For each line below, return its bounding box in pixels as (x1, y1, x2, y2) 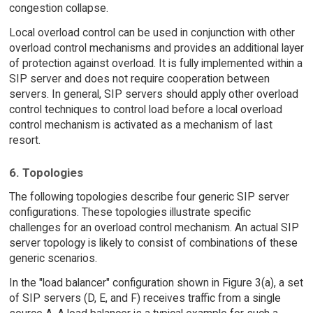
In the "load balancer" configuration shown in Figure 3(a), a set (8, 275, 303, 289)
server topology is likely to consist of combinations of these (8, 236, 298, 250)
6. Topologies (8, 166, 83, 180)
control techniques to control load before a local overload (8, 102, 282, 116)
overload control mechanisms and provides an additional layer (8, 41, 304, 54)
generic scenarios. (8, 252, 97, 265)
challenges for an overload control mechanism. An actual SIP (8, 221, 299, 235)
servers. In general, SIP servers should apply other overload (8, 87, 298, 101)
